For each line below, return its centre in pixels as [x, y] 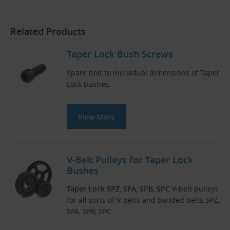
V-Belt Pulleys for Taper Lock [130, 159]
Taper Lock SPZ [93, 189]
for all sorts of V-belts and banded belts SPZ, [143, 200]
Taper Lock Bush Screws [120, 54]
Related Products [48, 32]
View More [97, 117]
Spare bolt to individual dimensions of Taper [143, 72]
